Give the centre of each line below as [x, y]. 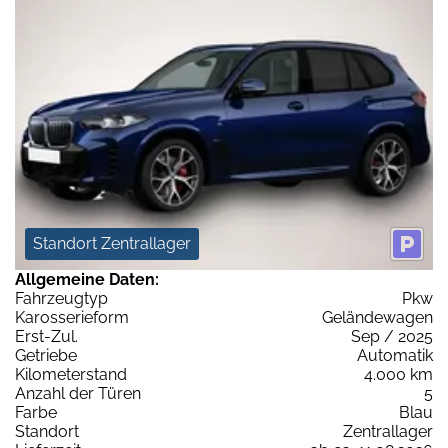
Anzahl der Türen [78, 393]
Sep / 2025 [392, 336]
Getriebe [46, 355]
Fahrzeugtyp [61, 298]
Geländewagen [377, 317]
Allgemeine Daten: [87, 279]
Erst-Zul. [46, 336]
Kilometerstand [71, 374]
